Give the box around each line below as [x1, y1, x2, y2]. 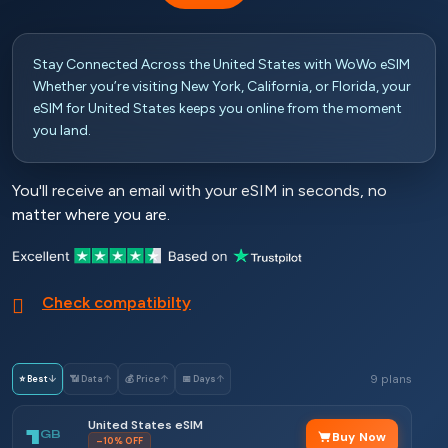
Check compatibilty [42, 293, 191, 312]
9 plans [370, 372, 412, 386]
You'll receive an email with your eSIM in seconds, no [12, 181, 387, 200]
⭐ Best [19, 372, 48, 385]
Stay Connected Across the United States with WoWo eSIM [33, 56, 410, 73]
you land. [33, 122, 91, 139]
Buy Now [332, 429, 386, 445]
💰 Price [125, 372, 160, 385]
